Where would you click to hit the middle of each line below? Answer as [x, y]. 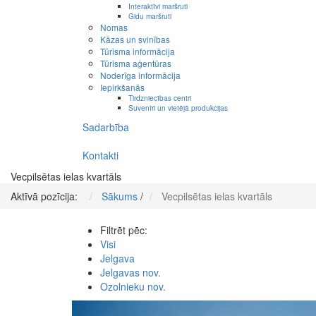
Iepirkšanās [122, 87]
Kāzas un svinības [135, 39]
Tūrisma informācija [138, 51]
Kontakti [101, 156]
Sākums [120, 196]
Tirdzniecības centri [160, 98]
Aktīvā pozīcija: [47, 196]
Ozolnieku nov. [133, 287]
